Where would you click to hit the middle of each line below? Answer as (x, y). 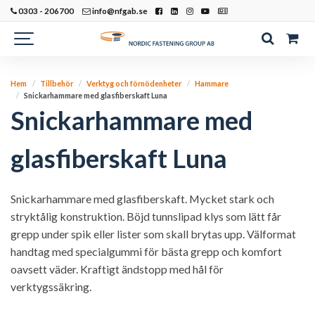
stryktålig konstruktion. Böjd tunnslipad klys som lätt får (146, 216)
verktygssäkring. (51, 287)
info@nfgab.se (119, 11)
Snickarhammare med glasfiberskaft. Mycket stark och (142, 199)
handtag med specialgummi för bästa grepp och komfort (146, 251)
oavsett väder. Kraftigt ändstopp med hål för (117, 269)
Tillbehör (57, 83)
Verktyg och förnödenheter (134, 83)
